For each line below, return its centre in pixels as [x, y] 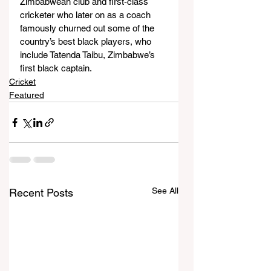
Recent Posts [41, 193]
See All [165, 191]
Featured [27, 95]
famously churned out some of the [88, 28]
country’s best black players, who [87, 41]
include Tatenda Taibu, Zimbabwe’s [89, 55]
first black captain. [56, 68]
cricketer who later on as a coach [87, 15]
